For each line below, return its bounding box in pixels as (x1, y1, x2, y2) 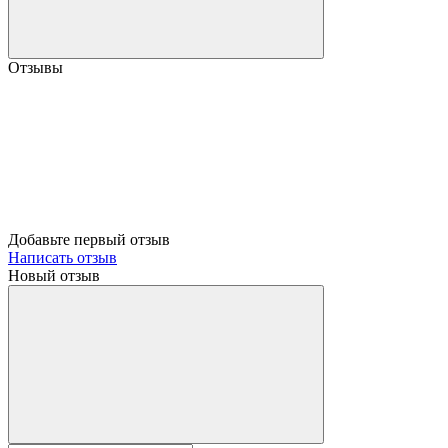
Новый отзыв (8, 266, 100, 284)
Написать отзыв (8, 248, 117, 266)
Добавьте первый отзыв (8, 230, 170, 248)
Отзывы (8, 58, 63, 76)
